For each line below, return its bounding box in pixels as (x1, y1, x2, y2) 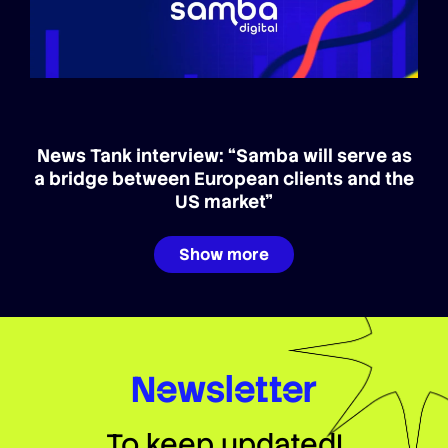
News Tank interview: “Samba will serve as (36, 143, 412, 167)
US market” (175, 189, 273, 213)
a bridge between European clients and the (34, 166, 414, 190)
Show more (179, 243, 269, 265)
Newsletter (131, 365, 317, 413)
